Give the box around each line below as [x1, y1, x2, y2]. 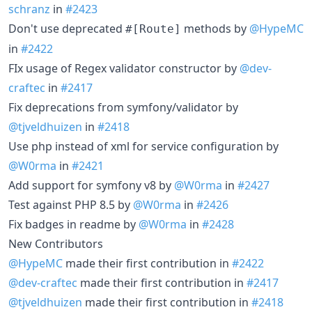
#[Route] [125, 22, 181, 36]
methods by [181, 21, 249, 36]
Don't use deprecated [8, 21, 125, 36]
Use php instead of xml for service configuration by [8, 139, 279, 154]
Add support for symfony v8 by [8, 178, 174, 193]
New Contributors [8, 236, 103, 251]
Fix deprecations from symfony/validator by [8, 100, 238, 115]
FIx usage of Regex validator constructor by [8, 61, 240, 76]
